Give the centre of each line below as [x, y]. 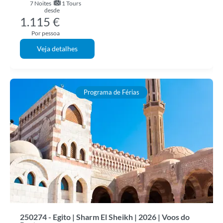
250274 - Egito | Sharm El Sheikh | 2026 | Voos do [105, 217]
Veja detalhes [57, 49]
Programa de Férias [111, 92]
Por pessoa [46, 33]
